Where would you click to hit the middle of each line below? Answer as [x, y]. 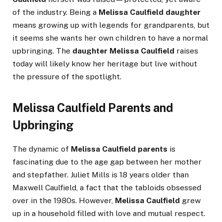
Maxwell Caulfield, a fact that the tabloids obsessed [107, 187]
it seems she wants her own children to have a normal [110, 38]
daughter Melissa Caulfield [123, 51]
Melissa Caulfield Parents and [93, 108]
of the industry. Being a [55, 12]
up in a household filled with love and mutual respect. [109, 213]
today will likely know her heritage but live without [105, 64]
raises [186, 51]
